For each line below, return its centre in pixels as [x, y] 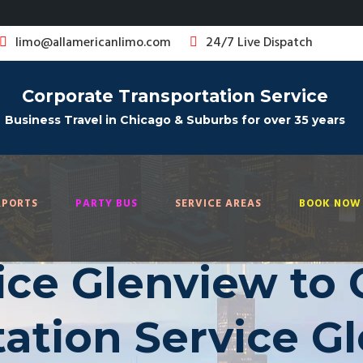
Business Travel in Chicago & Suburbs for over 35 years [175, 120]
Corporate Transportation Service [175, 96]
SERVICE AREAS [218, 203]
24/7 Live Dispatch [259, 43]
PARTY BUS [107, 203]
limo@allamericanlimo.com [93, 43]
